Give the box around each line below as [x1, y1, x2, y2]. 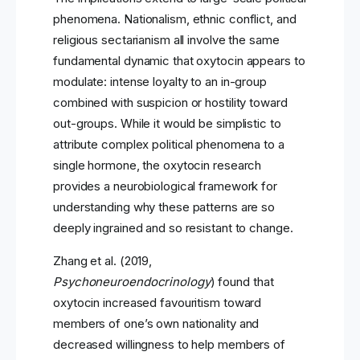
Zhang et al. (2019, [53, 253, 153, 269]
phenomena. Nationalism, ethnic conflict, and [53, 11, 297, 27]
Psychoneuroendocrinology [53, 274, 211, 290]
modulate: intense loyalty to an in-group [53, 74, 267, 90]
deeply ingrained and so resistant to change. [53, 220, 293, 236]
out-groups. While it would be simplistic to [53, 116, 281, 132]
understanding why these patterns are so [53, 199, 276, 215]
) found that [210, 274, 274, 290]
